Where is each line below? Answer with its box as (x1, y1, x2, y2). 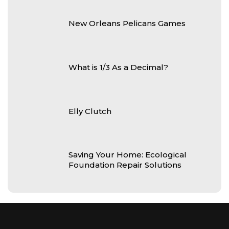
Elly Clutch (68, 106, 111, 116)
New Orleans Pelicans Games (68, 18, 186, 29)
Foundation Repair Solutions (68, 160, 181, 170)
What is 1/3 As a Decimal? (68, 62, 168, 73)
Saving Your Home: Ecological (68, 150, 187, 160)
